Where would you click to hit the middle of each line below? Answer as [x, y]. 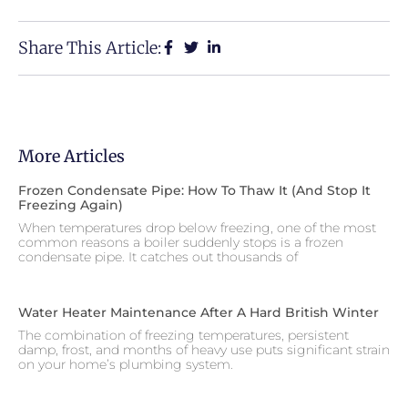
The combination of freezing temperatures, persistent [184, 335]
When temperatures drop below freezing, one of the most [197, 227]
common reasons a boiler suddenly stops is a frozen [181, 242]
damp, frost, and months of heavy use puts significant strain [204, 349]
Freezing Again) [71, 204]
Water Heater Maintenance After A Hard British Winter [199, 312]
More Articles [71, 156]
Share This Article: [90, 47]
